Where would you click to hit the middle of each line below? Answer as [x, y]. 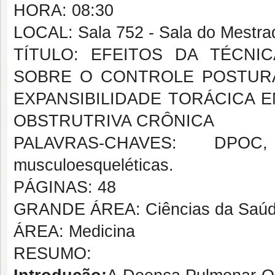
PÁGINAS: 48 [65, 187]
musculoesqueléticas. [94, 165]
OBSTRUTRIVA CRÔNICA [114, 121]
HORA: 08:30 [64, 10]
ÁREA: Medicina [74, 231]
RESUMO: [52, 254]
